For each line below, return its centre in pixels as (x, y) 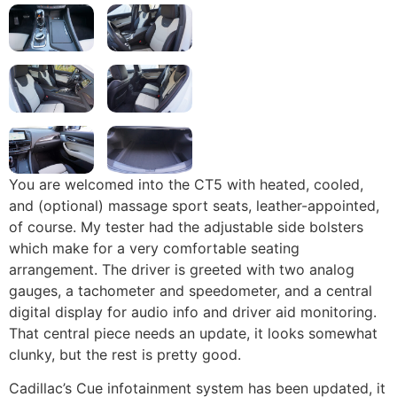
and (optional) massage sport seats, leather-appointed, (194, 205)
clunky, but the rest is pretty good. (125, 354)
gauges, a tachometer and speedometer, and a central (191, 290)
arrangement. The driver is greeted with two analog (182, 269)
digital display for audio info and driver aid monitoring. (193, 311)
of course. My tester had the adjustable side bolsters (186, 226)
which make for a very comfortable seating (154, 248)
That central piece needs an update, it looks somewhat (193, 333)
